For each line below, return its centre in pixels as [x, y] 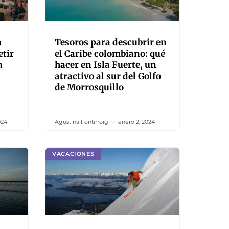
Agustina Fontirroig [82, 122]
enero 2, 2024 [136, 122]
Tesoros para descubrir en [111, 42]
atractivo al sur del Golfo [108, 76]
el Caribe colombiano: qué [110, 54]
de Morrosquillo [89, 87]
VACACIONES [73, 154]
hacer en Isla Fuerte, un [106, 65]
